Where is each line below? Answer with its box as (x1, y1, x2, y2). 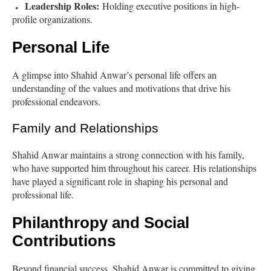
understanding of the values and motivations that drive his (12, 82, 230, 95)
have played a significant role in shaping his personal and (12, 175, 228, 188)
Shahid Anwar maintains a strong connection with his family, (12, 148, 244, 162)
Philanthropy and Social (12, 214, 189, 232)
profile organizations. (12, 13, 93, 26)
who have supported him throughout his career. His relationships (12, 162, 256, 175)
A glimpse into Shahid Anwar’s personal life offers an (12, 68, 217, 82)
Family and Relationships (12, 121, 158, 135)
